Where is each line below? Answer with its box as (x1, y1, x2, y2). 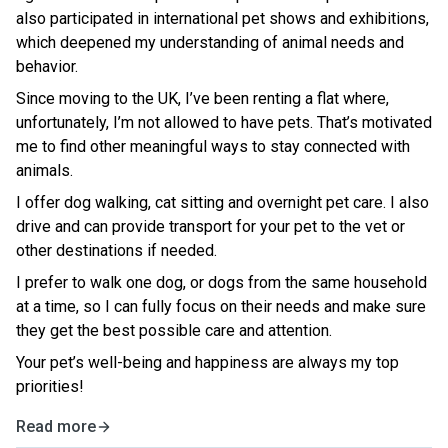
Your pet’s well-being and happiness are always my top (16, 353, 399, 372)
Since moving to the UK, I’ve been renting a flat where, (16, 89, 389, 108)
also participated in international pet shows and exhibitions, (16, 9, 429, 28)
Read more (16, 417, 96, 436)
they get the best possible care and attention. (16, 321, 332, 340)
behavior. (16, 57, 78, 76)
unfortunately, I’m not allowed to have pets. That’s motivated (16, 113, 432, 132)
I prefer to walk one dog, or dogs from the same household (16, 273, 427, 292)
